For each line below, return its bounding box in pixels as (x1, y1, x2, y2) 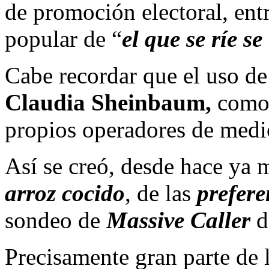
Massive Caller (106, 207, 250, 233)
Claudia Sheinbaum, (5, 89, 211, 115)
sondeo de (5, 207, 106, 233)
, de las (125, 180, 197, 206)
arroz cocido (5, 180, 125, 206)
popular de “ (5, 25, 122, 52)
